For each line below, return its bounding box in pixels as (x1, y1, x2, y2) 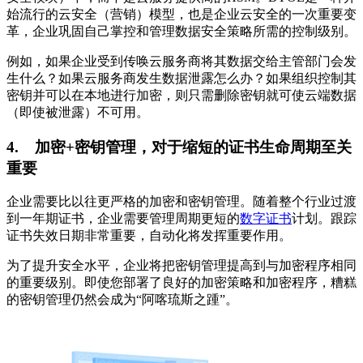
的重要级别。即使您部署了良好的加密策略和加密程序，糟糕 (6, 275, 357, 290)
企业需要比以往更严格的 (6, 194, 149, 209)
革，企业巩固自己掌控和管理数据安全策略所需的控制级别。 (6, 23, 357, 38)
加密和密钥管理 (149, 194, 240, 209)
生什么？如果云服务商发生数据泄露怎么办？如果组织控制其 (6, 70, 357, 85)
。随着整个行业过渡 (240, 194, 357, 209)
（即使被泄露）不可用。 (6, 105, 149, 119)
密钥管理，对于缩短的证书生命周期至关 (75, 138, 352, 156)
